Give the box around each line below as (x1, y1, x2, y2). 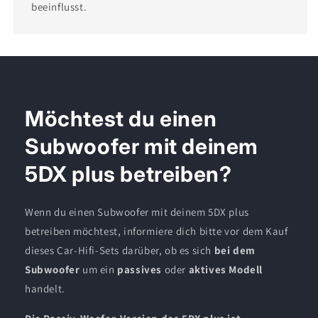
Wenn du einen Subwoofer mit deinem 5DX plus (25, 205, 249, 219)
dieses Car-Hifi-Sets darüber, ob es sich (25, 243, 214, 258)
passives (117, 263, 163, 277)
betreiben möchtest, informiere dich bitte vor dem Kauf (25, 224, 288, 238)
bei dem (214, 243, 256, 258)
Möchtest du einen (25, 106, 217, 132)
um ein (79, 263, 118, 277)
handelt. (25, 282, 65, 296)
